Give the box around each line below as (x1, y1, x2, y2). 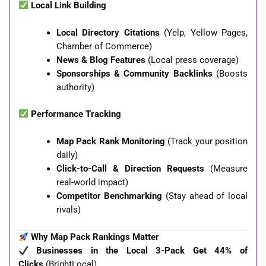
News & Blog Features (56, 55, 145, 66)
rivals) (56, 204, 81, 216)
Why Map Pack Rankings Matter (28, 232, 159, 243)
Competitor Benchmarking (56, 191, 163, 202)
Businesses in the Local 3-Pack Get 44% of (36, 245, 248, 256)
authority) (56, 82, 94, 93)
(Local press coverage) (145, 55, 239, 66)
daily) (56, 150, 78, 161)
